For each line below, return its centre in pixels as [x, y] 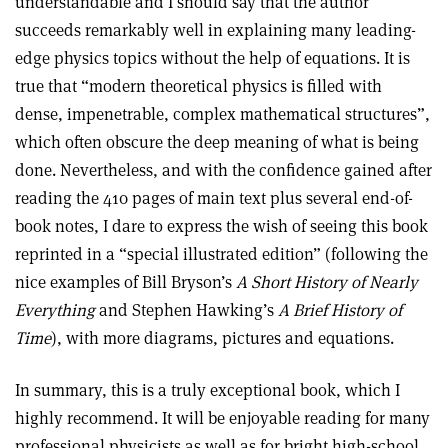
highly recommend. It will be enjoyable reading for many [222, 418]
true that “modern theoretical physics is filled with [198, 86]
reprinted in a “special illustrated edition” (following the [221, 254]
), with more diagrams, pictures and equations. [222, 338]
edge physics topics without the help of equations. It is [212, 58]
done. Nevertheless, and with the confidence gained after [223, 170]
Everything [55, 310]
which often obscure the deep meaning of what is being [217, 142]
